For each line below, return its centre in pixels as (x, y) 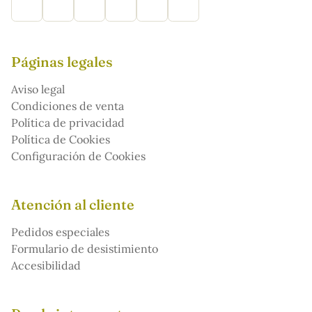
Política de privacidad (68, 122)
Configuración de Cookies (78, 156)
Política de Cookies (61, 139)
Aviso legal (38, 89)
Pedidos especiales (60, 232)
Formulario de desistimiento (85, 248)
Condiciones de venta (68, 106)
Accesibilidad (46, 265)
